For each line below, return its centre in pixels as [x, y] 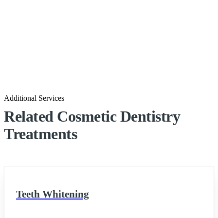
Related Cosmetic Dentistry [92, 116]
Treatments [41, 134]
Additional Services [34, 98]
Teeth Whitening [53, 194]
